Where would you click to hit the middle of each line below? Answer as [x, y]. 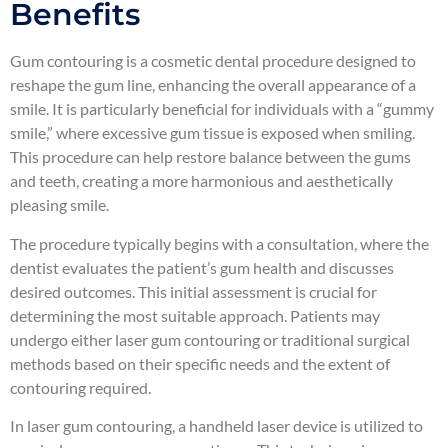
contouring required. [80, 387]
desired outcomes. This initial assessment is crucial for [193, 291]
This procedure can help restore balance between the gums [210, 157]
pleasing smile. [59, 205]
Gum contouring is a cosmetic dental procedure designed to [213, 61]
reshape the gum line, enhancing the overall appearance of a [213, 85]
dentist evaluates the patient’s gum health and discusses [202, 267]
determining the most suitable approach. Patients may [195, 315]
